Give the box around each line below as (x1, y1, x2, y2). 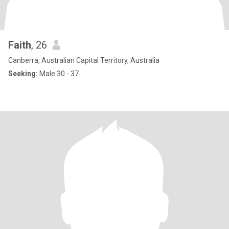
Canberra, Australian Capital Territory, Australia (8, 56, 159, 64)
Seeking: (8, 70, 38, 78)
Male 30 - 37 (38, 70, 79, 78)
